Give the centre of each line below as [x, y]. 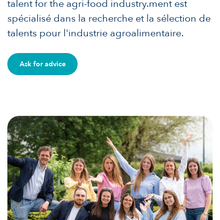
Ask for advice [42, 64]
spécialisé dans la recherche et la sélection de [109, 18]
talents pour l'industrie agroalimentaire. [96, 33]
